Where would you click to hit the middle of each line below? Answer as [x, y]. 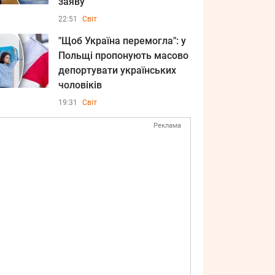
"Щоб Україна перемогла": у [122, 41]
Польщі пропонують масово [123, 56]
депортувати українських [117, 70]
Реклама [167, 126]
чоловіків [80, 85]
